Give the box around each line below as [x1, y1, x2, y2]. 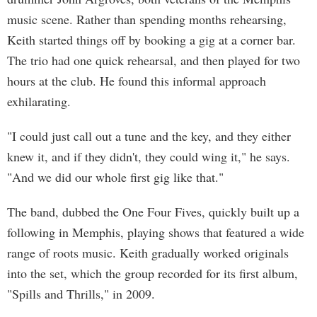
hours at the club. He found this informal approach [7, 72, 266, 89]
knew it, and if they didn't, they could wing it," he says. [7, 148, 290, 165]
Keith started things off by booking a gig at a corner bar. [7, 31, 296, 48]
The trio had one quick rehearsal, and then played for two [7, 52, 300, 69]
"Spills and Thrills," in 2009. [7, 285, 155, 302]
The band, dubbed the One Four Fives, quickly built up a [7, 203, 299, 220]
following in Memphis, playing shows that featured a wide [7, 224, 304, 241]
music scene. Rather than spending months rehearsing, [7, 11, 287, 28]
